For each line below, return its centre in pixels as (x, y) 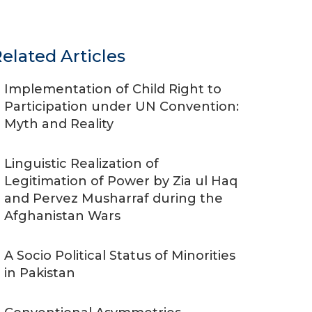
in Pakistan (40, 273)
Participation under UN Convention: (122, 107)
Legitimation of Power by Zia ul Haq (121, 181)
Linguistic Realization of (81, 164)
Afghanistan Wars (62, 216)
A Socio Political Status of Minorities (120, 256)
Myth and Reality (59, 124)
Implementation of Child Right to (113, 89)
